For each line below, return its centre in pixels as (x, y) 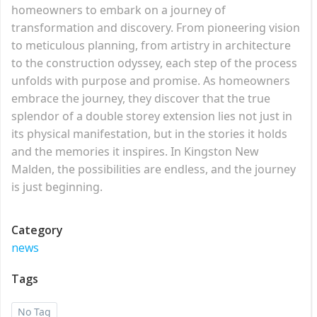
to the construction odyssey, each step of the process (154, 63)
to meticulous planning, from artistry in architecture (151, 45)
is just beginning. (57, 186)
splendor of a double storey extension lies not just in (152, 116)
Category (37, 230)
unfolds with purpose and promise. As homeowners (151, 80)
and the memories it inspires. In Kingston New (135, 151)
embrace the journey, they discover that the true (141, 98)
